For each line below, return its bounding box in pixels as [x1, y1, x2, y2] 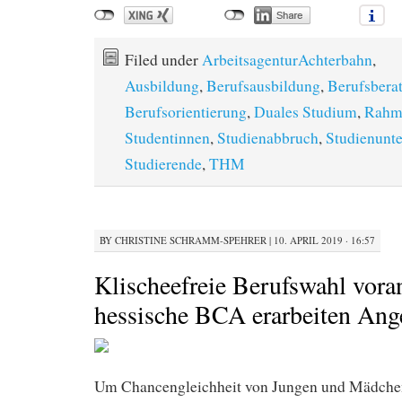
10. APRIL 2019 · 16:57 [274, 232, 375, 247]
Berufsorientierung [125, 101, 247, 122]
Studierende [125, 153, 202, 174]
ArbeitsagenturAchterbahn [202, 49, 372, 70]
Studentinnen [125, 127, 210, 148]
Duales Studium [254, 101, 357, 122]
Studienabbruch [217, 127, 319, 148]
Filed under [125, 49, 202, 70]
